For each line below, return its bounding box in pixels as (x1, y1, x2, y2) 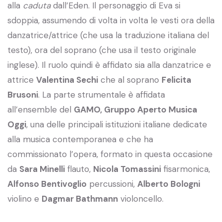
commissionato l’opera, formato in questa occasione (7, 148, 213, 160)
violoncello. (118, 193, 164, 204)
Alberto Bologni (137, 178, 200, 189)
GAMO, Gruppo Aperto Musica (74, 104, 197, 115)
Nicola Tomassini (93, 163, 161, 174)
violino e (7, 193, 42, 204)
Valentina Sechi (36, 74, 98, 85)
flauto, (65, 163, 93, 174)
